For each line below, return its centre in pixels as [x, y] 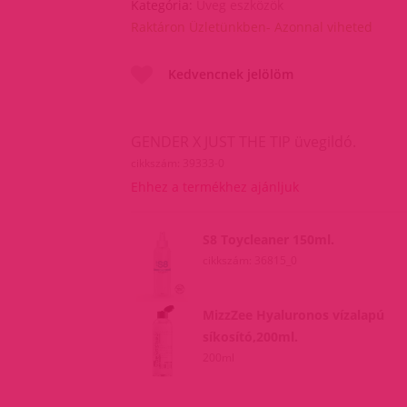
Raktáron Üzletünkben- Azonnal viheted [252, 26]
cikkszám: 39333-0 [178, 164]
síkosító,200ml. [251, 336]
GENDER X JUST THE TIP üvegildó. [243, 142]
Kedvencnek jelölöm [231, 74]
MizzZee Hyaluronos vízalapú [294, 314]
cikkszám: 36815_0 [250, 261]
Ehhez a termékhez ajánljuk [215, 187]
